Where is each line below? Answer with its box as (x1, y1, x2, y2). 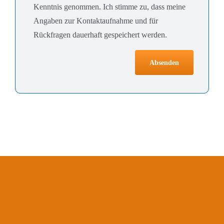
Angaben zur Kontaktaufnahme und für (33, 16, 158, 25)
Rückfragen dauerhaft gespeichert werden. (33, 30, 167, 39)
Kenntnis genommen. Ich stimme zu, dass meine (33, 2, 185, 11)
